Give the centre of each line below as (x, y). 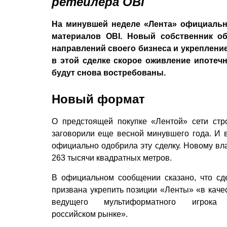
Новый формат (98, 99)
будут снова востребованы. (110, 73)
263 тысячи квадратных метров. (113, 158)
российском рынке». (91, 214)
